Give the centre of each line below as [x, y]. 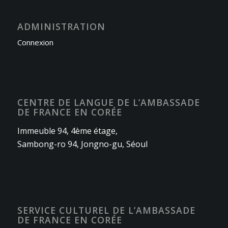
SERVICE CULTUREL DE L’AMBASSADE [106, 210]
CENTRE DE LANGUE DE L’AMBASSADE [108, 103]
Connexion [35, 42]
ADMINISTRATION [61, 27]
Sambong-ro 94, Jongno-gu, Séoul [82, 144]
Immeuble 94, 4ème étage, [67, 131]
